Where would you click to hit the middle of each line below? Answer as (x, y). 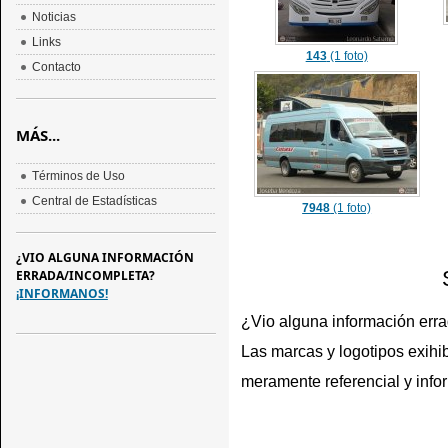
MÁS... (37, 135)
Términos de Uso (78, 176)
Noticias (53, 17)
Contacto (56, 67)
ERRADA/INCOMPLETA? (85, 275)
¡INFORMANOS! (61, 293)
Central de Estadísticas (94, 201)
